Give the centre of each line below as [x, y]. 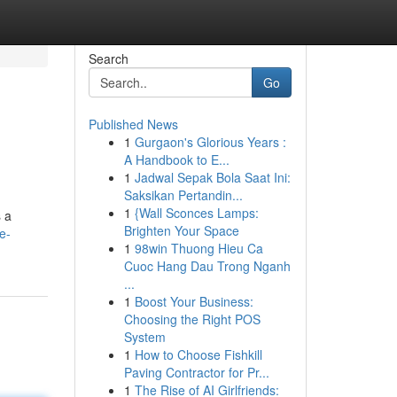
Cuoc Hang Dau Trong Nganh [207, 266]
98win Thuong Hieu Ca [198, 248]
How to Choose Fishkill [198, 354]
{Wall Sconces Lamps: [196, 213]
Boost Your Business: [194, 301]
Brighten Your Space [181, 230]
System [144, 337]
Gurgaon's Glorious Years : [210, 142]
